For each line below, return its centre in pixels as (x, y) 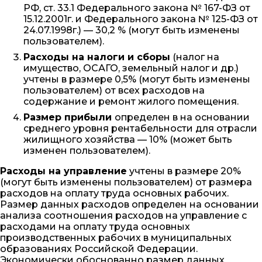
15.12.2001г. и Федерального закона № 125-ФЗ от (141, 19)
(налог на (195, 57)
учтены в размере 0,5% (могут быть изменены (137, 79)
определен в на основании (182, 117)
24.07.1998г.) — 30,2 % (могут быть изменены (132, 30)
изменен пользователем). (87, 150)
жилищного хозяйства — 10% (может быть (128, 139)
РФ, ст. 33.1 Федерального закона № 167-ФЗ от (137, 8)
